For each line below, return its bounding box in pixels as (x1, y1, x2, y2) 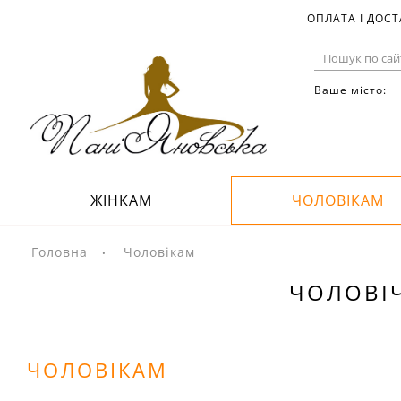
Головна (31, 243, 88, 260)
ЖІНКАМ (90, 191, 152, 210)
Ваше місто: (314, 81, 387, 98)
